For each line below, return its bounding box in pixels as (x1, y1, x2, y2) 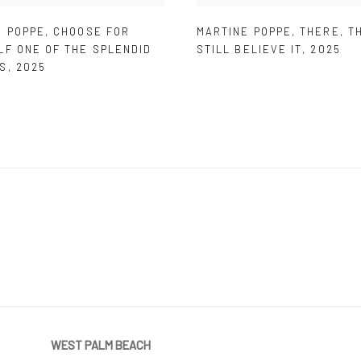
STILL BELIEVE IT (197, 43, 303, 56)
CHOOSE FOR (53, 25, 131, 39)
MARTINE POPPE (197, 25, 293, 39)
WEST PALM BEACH (51, 338, 151, 353)
